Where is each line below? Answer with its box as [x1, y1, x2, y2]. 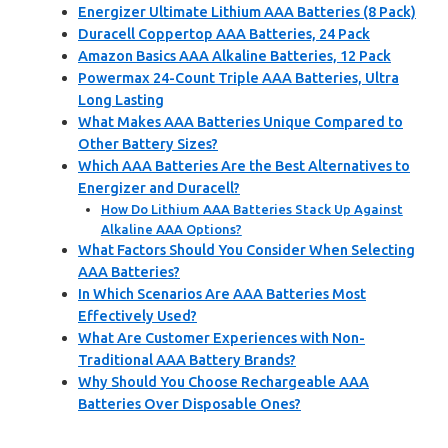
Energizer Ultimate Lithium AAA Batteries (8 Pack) [78, 3, 416, 20]
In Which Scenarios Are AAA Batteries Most [78, 285, 366, 302]
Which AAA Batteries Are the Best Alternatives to [78, 157, 410, 174]
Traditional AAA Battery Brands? [78, 351, 296, 368]
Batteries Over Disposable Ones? [78, 395, 301, 412]
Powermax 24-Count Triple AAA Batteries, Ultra [78, 69, 399, 86]
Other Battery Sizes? [78, 135, 218, 152]
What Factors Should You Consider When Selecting [78, 241, 415, 258]
